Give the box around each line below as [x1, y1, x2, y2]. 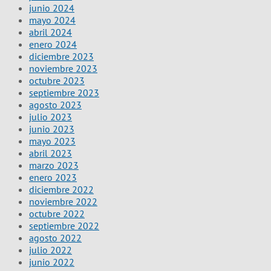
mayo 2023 [29, 134, 76, 147]
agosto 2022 [29, 231, 82, 244]
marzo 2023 [29, 158, 79, 171]
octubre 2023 [29, 74, 85, 87]
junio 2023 [29, 122, 74, 135]
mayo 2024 [29, 13, 76, 26]
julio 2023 [29, 110, 72, 123]
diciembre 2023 [29, 50, 94, 62]
